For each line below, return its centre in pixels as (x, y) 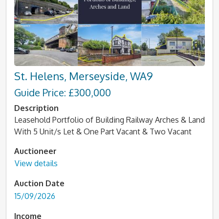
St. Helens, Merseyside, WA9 (84, 76)
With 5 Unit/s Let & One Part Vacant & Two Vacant (103, 131)
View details (36, 163)
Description (36, 108)
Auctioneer (35, 151)
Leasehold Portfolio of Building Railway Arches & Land (109, 120)
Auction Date (39, 183)
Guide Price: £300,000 (63, 92)
